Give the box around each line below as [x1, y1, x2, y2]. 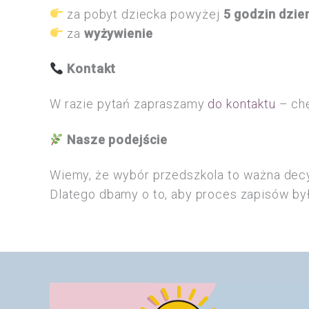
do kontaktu [208, 97, 276, 112]
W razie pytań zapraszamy [50, 97, 208, 112]
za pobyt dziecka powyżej [63, 6, 223, 21]
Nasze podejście [67, 132, 168, 147]
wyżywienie [83, 26, 153, 41]
